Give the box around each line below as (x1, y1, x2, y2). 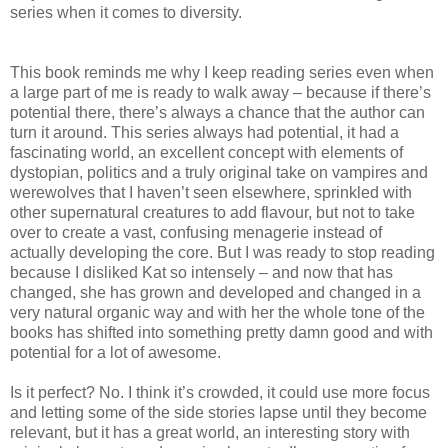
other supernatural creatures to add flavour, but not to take (10, 203, 415, 221)
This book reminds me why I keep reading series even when (10, 63, 434, 81)
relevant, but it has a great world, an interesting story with (10, 423, 410, 441)
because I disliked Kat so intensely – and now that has (10, 263, 393, 281)
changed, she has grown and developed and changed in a (10, 283, 421, 301)
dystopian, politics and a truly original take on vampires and (10, 163, 428, 181)
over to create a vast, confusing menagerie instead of (10, 223, 382, 241)
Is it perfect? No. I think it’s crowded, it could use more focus (10, 383, 430, 401)
